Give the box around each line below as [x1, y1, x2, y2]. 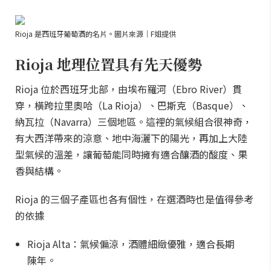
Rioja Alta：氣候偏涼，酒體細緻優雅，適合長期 [27, 237, 235, 251]
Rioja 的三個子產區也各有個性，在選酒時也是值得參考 [15, 192, 253, 206]
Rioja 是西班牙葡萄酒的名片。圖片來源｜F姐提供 [15, 28, 176, 39]
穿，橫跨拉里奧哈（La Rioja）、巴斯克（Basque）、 [15, 98, 249, 113]
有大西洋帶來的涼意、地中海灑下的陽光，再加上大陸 [15, 131, 247, 145]
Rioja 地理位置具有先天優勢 [15, 53, 202, 74]
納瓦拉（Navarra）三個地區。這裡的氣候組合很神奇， [15, 114, 252, 129]
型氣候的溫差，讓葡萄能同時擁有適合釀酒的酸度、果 [15, 147, 247, 162]
